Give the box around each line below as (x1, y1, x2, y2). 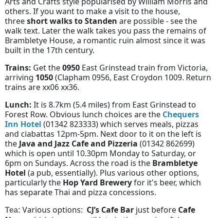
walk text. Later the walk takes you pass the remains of (5, 25, 206, 36)
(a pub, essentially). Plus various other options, (26, 167, 199, 178)
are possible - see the (117, 15, 197, 26)
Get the (31, 62, 62, 73)
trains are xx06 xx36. (5, 81, 79, 92)
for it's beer (134, 177, 175, 188)
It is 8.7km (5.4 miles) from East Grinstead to (34, 99, 196, 110)
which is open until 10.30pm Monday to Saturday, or (5, 147, 196, 159)
